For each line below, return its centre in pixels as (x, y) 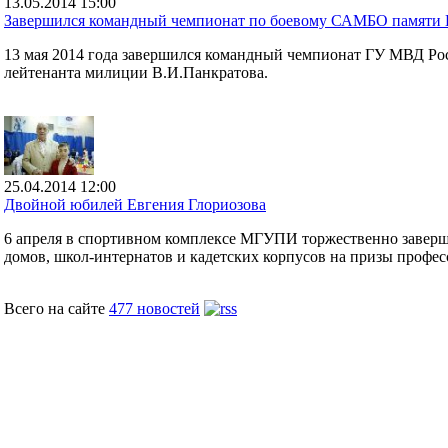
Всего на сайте (56, 308)
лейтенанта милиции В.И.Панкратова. (136, 72)
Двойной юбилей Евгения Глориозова (135, 204)
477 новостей (154, 308)
